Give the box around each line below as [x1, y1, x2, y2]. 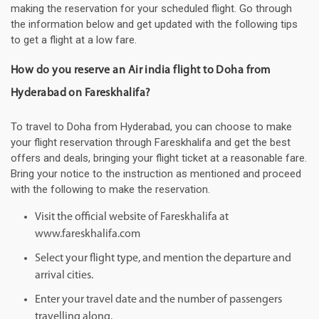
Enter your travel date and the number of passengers [35, 294, 282, 306]
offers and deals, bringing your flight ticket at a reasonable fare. [11, 152, 307, 165]
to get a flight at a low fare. [11, 33, 137, 47]
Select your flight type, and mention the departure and [35, 253, 291, 265]
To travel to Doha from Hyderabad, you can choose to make [11, 120, 292, 134]
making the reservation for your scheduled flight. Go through [11, 2, 292, 16]
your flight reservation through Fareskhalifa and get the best [11, 136, 291, 150]
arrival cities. [35, 270, 93, 282]
